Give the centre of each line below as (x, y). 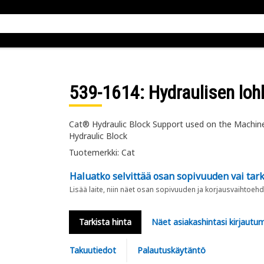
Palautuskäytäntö (171, 250)
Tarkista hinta (105, 222)
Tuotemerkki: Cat (102, 152)
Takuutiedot (93, 250)
